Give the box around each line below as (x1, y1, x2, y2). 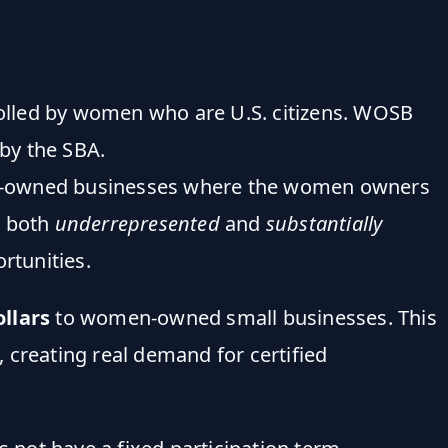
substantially (265, 209, 383, 237)
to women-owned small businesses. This (50, 303, 437, 331)
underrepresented (54, 209, 220, 237)
